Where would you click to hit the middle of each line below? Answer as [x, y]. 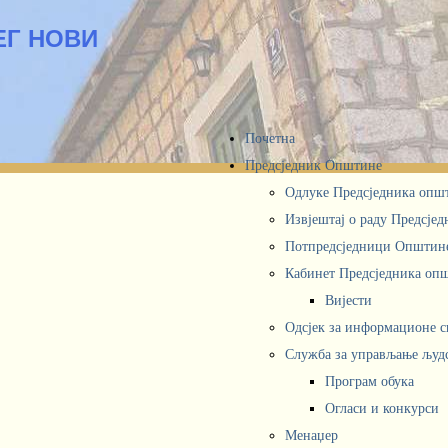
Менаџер [311, 435]
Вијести [348, 300]
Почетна [270, 138]
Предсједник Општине [313, 165]
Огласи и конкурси [382, 408]
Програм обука [369, 381]
